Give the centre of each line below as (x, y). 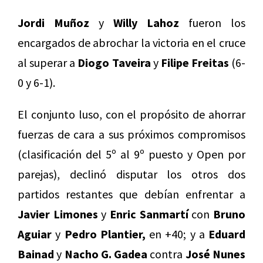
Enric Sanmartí (149, 214)
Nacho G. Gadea (106, 254)
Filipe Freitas (195, 63)
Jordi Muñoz (53, 23)
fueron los (212, 23)
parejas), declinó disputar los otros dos (131, 174)
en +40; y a (177, 234)
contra (166, 254)
